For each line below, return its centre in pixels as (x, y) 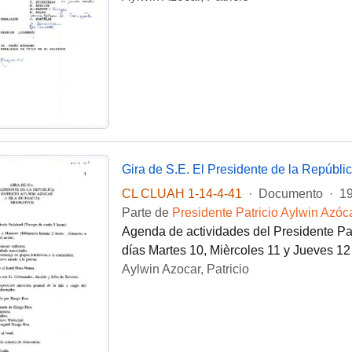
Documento (290, 193)
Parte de (147, 212)
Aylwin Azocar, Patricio (185, 269)
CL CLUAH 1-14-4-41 (181, 193)
